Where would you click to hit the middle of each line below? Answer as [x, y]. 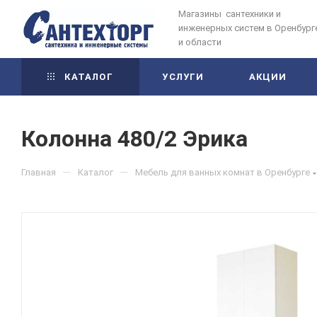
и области [200, 42]
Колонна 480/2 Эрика [134, 139]
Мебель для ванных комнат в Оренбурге [223, 172]
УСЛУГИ [183, 77]
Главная [39, 172]
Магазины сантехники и [230, 14]
